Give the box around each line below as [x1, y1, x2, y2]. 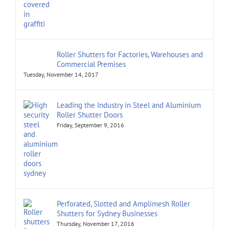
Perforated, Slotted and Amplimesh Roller [57, 199, 190, 209]
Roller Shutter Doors [57, 110, 123, 120]
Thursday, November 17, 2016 [57, 220, 134, 228]
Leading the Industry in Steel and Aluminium [57, 100, 201, 110]
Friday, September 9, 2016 [57, 121, 124, 129]
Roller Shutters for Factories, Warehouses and [57, 50, 203, 60]
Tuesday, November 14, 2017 [24, 71, 99, 79]
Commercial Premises [57, 59, 126, 70]
